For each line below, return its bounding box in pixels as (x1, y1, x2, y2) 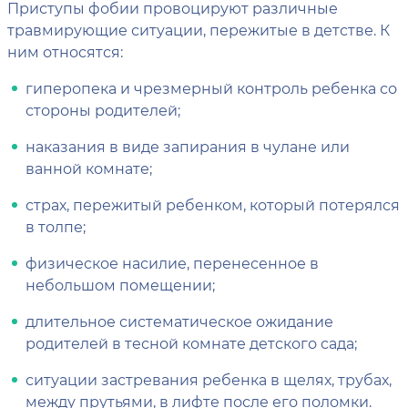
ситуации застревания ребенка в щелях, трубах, (25, 370, 392, 390)
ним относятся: (7, 42, 123, 62)
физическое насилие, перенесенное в (25, 253, 319, 273)
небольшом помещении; (25, 275, 215, 295)
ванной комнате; (25, 158, 152, 178)
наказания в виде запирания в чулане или (25, 137, 350, 157)
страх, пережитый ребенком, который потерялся (25, 195, 400, 215)
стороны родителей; (25, 100, 180, 120)
